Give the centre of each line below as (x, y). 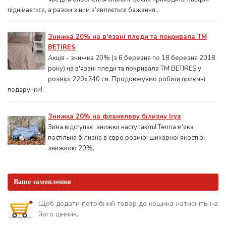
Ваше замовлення (42, 182)
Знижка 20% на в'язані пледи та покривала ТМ (127, 37)
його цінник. (58, 214)
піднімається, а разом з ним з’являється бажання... (84, 10)
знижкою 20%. (71, 148)
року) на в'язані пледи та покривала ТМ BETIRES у (125, 69)
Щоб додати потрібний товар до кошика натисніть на (128, 204)
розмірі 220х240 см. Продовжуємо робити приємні (127, 79)
